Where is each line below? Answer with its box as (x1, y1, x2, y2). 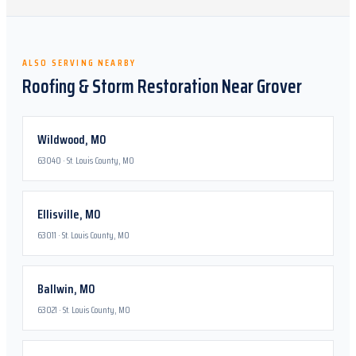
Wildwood (37, 130, 85, 149)
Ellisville (37, 204, 79, 224)
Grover (257, 72, 302, 102)
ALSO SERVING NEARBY (22, 55, 137, 70)
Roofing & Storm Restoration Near (22, 72, 257, 102)
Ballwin (37, 279, 74, 299)
